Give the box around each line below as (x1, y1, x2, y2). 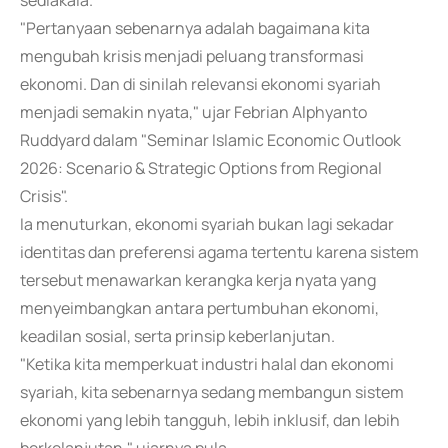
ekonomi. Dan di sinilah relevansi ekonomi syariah (20, 73, 381, 95)
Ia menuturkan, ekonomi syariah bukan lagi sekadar (20, 213, 394, 235)
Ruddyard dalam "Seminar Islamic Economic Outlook (20, 129, 401, 151)
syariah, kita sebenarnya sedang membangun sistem (20, 381, 404, 403)
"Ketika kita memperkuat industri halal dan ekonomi (20, 353, 394, 375)
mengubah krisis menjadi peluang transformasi (20, 45, 364, 67)
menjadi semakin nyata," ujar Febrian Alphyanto (20, 101, 367, 123)
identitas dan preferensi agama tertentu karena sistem (20, 241, 419, 263)
